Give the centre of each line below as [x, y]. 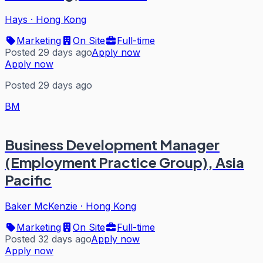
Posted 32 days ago [48, 239]
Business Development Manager [112, 144]
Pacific [28, 179]
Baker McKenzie [41, 206]
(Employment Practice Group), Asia [124, 162]
